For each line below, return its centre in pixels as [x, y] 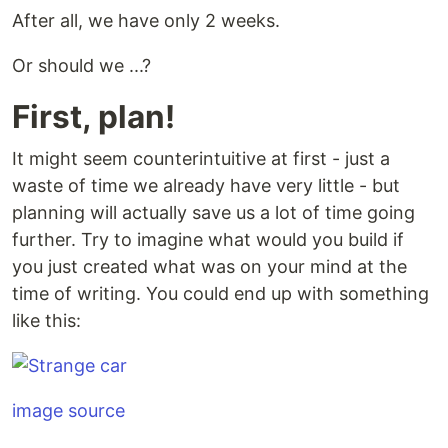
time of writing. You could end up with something [220, 293]
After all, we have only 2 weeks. [146, 20]
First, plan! [93, 116]
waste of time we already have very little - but [206, 185]
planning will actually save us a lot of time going [213, 212]
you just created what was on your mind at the [209, 266]
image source [68, 410]
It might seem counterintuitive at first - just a [201, 158]
